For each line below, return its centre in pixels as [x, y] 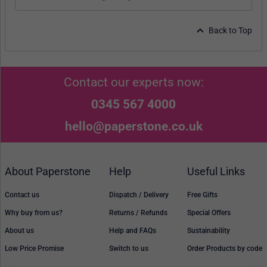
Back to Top [230, 31]
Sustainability [209, 231]
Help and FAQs [133, 231]
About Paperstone [48, 172]
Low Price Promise [34, 249]
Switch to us [129, 249]
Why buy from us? [34, 213]
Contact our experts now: [133, 83]
